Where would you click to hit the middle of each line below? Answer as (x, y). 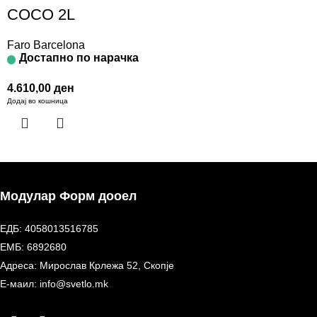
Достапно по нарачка (79, 58)
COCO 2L (41, 15)
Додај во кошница (38, 101)
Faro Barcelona (46, 45)
